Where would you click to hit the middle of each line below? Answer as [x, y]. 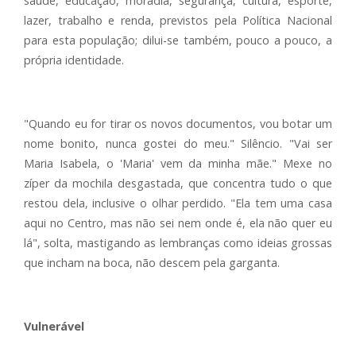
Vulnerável [54, 326]
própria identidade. [74, 60]
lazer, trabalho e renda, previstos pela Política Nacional [178, 20]
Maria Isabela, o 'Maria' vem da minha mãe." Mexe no [178, 163]
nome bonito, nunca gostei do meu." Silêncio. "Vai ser [178, 143]
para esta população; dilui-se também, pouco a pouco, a [178, 40]
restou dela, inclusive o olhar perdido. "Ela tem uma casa [178, 203]
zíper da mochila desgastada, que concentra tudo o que [178, 183]
